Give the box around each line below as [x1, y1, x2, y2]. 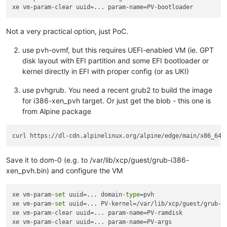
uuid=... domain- [65, 191, 126, 199]
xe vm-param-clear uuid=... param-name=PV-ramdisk [12, 209, 183, 217]
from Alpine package [22, 107, 91, 116]
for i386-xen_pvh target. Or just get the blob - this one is [22, 96, 211, 105]
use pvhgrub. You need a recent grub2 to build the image [22, 86, 212, 95]
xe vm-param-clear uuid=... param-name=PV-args [12, 218, 172, 226]
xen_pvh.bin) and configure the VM [6, 166, 123, 175]
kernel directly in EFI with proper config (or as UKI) [22, 67, 189, 76]
